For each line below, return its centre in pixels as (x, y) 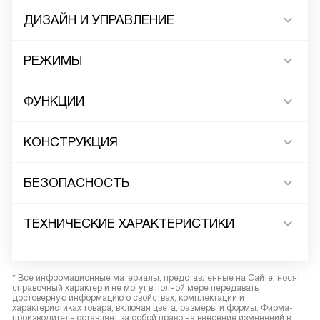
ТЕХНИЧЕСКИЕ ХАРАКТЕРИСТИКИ (129, 224)
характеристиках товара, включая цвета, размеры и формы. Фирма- (152, 308)
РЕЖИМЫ (53, 61)
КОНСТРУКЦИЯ (71, 142)
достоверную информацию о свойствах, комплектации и (128, 298)
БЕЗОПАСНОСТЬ (76, 183)
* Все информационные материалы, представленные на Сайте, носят (156, 278)
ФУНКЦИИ (54, 102)
